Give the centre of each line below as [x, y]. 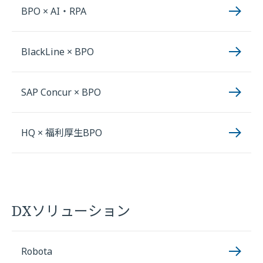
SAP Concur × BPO [61, 92]
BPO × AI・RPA [54, 11]
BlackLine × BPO [58, 52]
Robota [37, 251]
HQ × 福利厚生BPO [62, 133]
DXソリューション [71, 210]
